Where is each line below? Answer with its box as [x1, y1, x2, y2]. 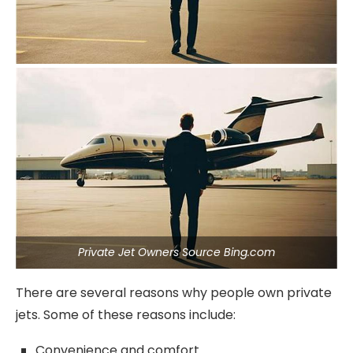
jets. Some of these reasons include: [16, 306, 236, 324]
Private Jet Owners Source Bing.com [78, 244, 275, 260]
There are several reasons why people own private [16, 284, 332, 302]
